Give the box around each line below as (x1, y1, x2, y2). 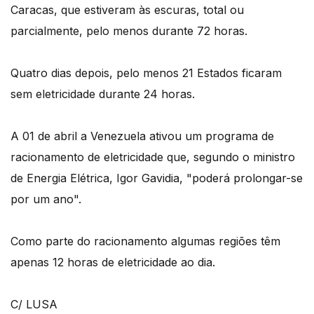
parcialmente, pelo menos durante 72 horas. (11, 24, 247, 39)
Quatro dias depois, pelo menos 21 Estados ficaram (11, 66, 282, 81)
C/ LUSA (11, 297, 57, 312)
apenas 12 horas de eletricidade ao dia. (11, 255, 215, 270)
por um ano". (11, 192, 81, 207)
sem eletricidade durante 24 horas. (11, 87, 195, 102)
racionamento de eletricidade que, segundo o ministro (11, 150, 295, 165)
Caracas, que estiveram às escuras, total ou (11, 3, 244, 18)
